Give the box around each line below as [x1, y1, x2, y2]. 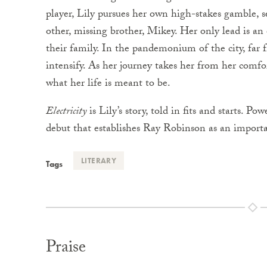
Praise [46, 235, 86, 263]
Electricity [46, 103, 86, 122]
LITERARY [81, 156, 117, 166]
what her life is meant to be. [46, 75, 170, 94]
